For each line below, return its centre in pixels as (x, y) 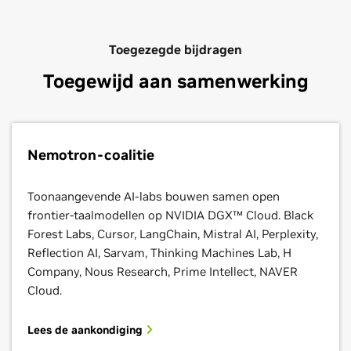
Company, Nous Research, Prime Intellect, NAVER (163, 271)
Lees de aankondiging (87, 330)
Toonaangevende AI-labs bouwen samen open (154, 196)
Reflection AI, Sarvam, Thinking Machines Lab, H (159, 253)
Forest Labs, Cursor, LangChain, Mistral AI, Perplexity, (173, 234)
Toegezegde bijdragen (175, 49)
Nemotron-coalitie (91, 155)
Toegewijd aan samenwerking (175, 81)
